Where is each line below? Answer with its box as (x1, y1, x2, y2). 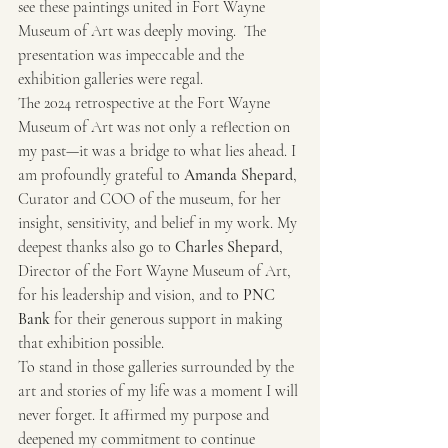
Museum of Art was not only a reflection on (18, 116, 294, 137)
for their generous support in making (50, 308, 286, 329)
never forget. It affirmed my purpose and (18, 404, 273, 425)
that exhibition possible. (18, 332, 164, 353)
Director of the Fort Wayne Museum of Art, (18, 260, 295, 281)
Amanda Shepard (184, 164, 293, 185)
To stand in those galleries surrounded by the (18, 356, 298, 377)
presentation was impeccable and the (18, 44, 248, 65)
